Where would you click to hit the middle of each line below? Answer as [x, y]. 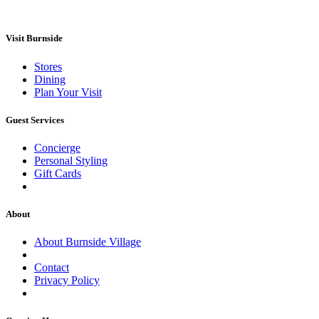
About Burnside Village [88, 242]
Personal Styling [71, 160]
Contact [52, 268]
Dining [50, 79]
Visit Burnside [34, 38]
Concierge [57, 147]
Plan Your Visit [68, 92]
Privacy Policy [67, 281]
